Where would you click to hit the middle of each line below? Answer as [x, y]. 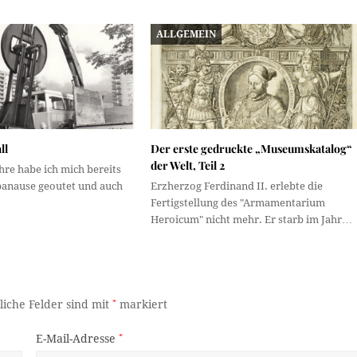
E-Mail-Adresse [77, 339]
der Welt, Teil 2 [187, 166]
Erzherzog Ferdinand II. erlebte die [236, 186]
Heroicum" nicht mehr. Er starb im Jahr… [251, 220]
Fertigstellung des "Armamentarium [237, 203]
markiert [142, 305]
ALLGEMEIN [186, 34]
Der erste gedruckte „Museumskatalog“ [251, 149]
